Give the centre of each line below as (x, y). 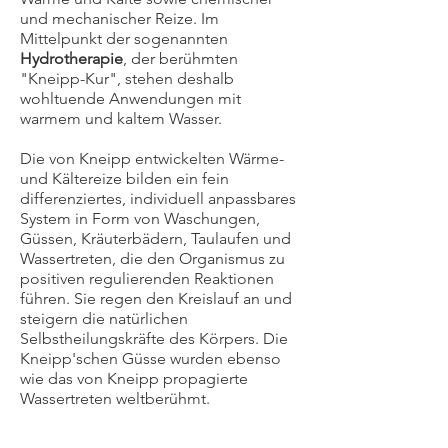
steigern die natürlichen (104, 318)
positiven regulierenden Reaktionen (147, 278)
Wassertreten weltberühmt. (117, 398)
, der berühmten (180, 58)
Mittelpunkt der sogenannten (124, 38)
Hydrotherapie (71, 58)
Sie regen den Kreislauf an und (183, 298)
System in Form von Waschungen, (140, 218)
